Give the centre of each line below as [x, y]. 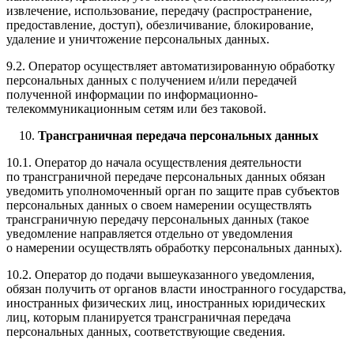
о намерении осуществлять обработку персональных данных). [174, 248]
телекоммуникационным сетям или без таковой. [136, 109]
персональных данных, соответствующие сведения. [146, 332]
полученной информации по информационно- [132, 95]
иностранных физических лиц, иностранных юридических [166, 303]
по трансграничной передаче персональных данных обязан [166, 177]
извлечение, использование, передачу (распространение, [159, 11]
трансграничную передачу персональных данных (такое [158, 220]
